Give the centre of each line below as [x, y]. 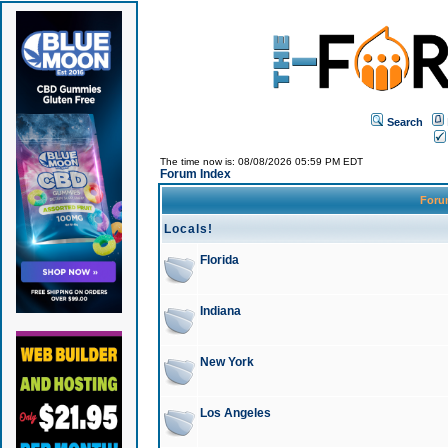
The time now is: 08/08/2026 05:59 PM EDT [261, 161]
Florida [219, 260]
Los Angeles [235, 413]
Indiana [220, 311]
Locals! [188, 229]
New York [226, 362]
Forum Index [195, 174]
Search [405, 121]
